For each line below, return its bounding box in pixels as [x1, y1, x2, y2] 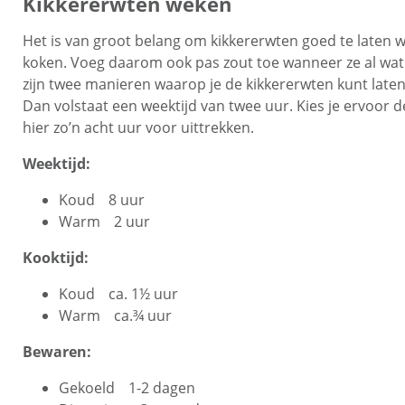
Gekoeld [59, 378, 115, 398]
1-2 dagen [128, 378, 195, 398]
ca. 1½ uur [108, 284, 178, 304]
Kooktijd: [23, 248, 89, 268]
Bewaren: [23, 342, 91, 362]
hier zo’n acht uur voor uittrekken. [23, 118, 254, 137]
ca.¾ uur [114, 306, 172, 325]
